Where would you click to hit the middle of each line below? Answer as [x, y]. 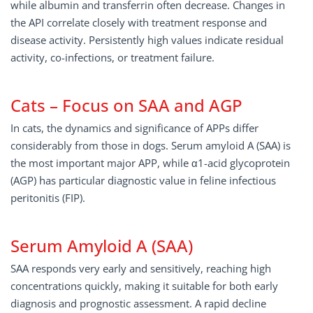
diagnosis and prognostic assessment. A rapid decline [138, 303]
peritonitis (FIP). [48, 198]
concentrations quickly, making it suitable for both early [144, 286]
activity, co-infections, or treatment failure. [112, 57]
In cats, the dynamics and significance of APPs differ [134, 128]
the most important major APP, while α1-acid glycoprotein [150, 163]
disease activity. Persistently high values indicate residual [147, 40]
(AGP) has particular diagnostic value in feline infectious [143, 180]
